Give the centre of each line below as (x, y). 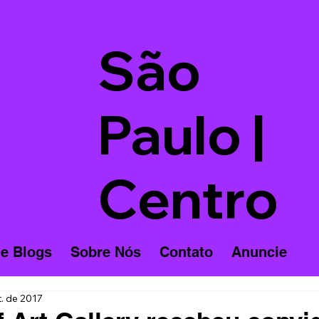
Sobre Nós (105, 252)
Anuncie (259, 252)
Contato (186, 252)
